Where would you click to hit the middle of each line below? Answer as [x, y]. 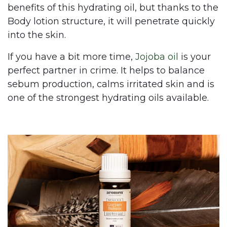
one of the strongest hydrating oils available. [109, 98]
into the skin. [38, 35]
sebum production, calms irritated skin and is [111, 84]
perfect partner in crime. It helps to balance [106, 70]
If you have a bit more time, [71, 56]
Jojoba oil [157, 56]
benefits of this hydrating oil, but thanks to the [113, 7]
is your [195, 56]
